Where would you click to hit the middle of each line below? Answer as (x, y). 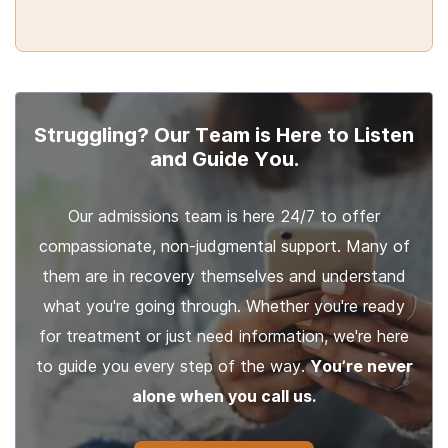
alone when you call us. (224, 396)
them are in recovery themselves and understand (224, 276)
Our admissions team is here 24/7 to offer (224, 216)
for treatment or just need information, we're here (224, 336)
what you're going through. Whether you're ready (224, 306)
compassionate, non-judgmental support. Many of (224, 246)
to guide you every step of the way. (172, 366)
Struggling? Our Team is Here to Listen (224, 135)
